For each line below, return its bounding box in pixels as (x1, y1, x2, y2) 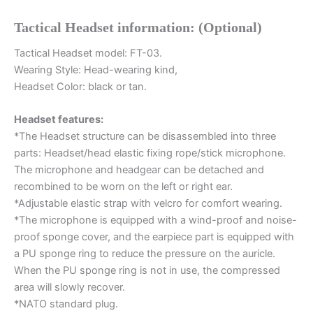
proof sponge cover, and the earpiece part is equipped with (14, 231, 294, 244)
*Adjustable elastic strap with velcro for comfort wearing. (14, 197, 282, 210)
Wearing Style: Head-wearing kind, (14, 63, 177, 76)
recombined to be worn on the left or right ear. (14, 180, 233, 194)
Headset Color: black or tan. (14, 80, 147, 93)
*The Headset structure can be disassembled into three (14, 130, 276, 143)
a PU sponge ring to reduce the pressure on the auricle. (14, 247, 275, 261)
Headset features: (14, 113, 103, 126)
